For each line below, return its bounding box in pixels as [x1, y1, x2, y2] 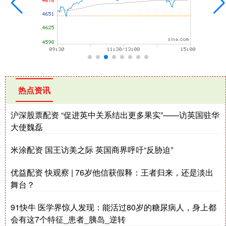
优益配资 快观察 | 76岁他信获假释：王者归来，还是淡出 [11, 166, 213, 178]
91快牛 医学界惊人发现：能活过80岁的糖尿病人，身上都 [11, 201, 216, 213]
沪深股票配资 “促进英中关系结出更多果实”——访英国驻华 [11, 108, 219, 121]
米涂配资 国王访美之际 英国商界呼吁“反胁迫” [11, 143, 173, 155]
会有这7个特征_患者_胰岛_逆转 [11, 213, 126, 225]
